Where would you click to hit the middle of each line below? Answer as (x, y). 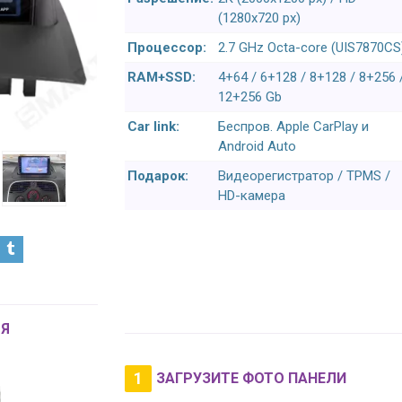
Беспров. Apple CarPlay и (293, 127)
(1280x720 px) (259, 18)
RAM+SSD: (162, 77)
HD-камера (252, 196)
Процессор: (167, 48)
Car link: (153, 127)
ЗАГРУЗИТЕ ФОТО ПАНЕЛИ (251, 378)
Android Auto (257, 146)
